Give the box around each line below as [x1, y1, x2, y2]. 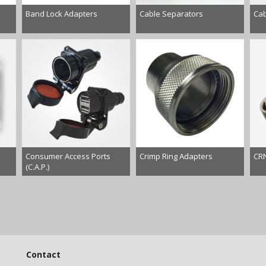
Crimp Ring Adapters [139, 150, 213, 161]
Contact [26, 248, 61, 260]
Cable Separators [139, 8, 203, 19]
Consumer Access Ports [26, 150, 111, 161]
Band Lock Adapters [26, 8, 98, 19]
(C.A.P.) [26, 161, 50, 172]
